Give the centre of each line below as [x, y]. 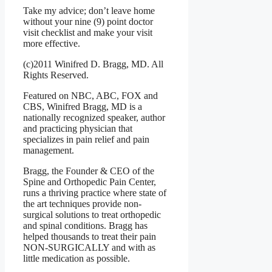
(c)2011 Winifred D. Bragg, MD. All [93, 64]
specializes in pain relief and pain [86, 140]
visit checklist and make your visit [88, 33]
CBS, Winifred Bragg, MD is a [83, 107]
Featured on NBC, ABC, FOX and [90, 96]
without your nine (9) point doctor [88, 22]
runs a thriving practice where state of [95, 193]
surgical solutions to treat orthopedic [92, 215]
